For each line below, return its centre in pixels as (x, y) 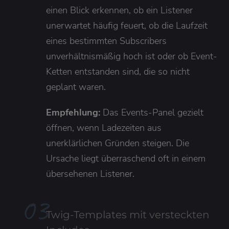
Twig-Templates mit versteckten (128, 214)
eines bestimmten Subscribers (106, 41)
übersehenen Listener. (90, 174)
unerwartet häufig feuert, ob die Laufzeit (127, 25)
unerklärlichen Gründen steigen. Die (118, 143)
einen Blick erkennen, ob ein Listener (119, 10)
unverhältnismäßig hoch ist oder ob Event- (132, 56)
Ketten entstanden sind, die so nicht (118, 71)
